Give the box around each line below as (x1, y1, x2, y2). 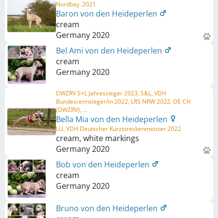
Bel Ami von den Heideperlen (56, 45, 164, 56)
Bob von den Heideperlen (56, 159, 151, 170)
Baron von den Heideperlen (56, 8, 159, 19)
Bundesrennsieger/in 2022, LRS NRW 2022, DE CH (56, 97, 191, 106)
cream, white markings (56, 133, 139, 144)
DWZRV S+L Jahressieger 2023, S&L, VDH (56, 89, 166, 97)
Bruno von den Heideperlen (56, 203, 160, 214)
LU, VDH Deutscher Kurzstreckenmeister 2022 (56, 125, 181, 133)
